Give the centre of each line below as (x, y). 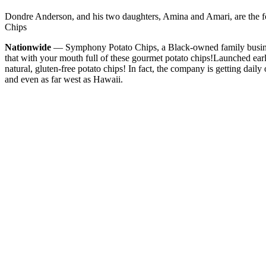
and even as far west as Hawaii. (64, 79)
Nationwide (28, 47)
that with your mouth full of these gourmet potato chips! (109, 58)
